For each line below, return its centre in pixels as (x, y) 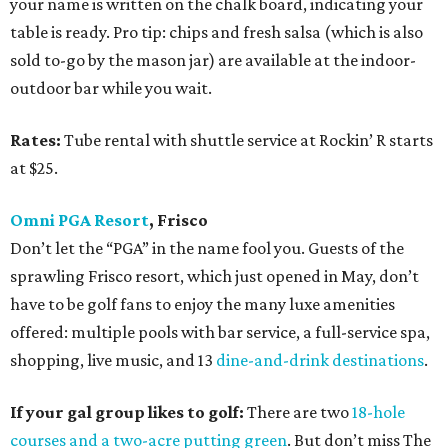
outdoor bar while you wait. (111, 88)
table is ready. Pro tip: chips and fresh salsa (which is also (216, 32)
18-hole (378, 412)
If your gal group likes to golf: (128, 412)
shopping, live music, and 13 (113, 360)
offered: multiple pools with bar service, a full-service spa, (220, 332)
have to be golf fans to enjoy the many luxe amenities (202, 304)
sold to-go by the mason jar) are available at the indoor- (213, 60)
